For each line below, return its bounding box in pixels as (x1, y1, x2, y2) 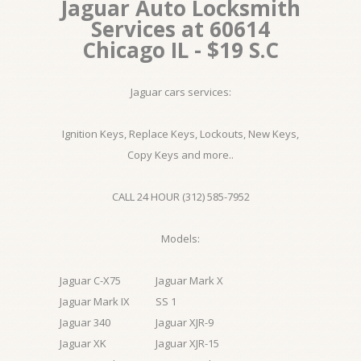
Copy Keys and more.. (127, 147, 234, 162)
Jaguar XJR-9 (156, 315, 214, 330)
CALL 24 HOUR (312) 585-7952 (111, 189, 250, 204)
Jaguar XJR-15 (156, 336, 219, 351)
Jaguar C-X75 (60, 273, 121, 288)
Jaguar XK (60, 336, 106, 351)
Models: (161, 231, 200, 246)
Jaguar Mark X (156, 273, 223, 288)
